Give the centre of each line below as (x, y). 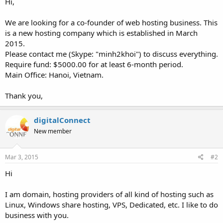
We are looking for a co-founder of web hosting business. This (111, 23)
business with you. (37, 215)
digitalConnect (62, 120)
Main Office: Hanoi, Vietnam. (54, 75)
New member (53, 131)
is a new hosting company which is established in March (101, 33)
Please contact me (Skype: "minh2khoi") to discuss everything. (111, 54)
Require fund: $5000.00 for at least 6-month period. (94, 64)
